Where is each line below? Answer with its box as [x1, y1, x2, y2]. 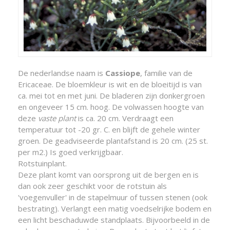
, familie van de [140, 67, 193, 78]
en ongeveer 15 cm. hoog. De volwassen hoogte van [18, 101, 204, 112]
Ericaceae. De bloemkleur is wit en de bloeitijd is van [18, 79, 202, 89]
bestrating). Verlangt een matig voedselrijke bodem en [18, 203, 212, 214]
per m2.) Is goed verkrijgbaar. [18, 146, 123, 157]
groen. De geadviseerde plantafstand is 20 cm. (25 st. [18, 135, 208, 146]
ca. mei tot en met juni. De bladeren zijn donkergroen [18, 90, 205, 101]
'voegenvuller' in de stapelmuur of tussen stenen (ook [18, 191, 207, 202]
